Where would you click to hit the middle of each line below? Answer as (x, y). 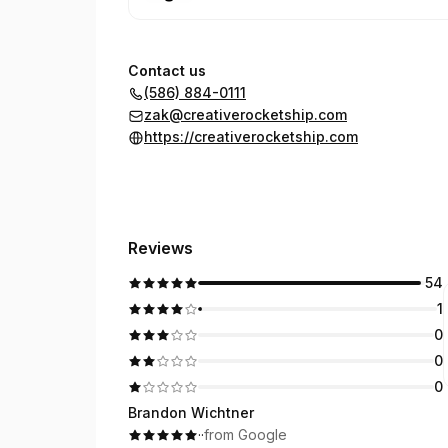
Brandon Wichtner (191, 412)
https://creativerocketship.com (251, 136)
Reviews (160, 248)
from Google (245, 434)
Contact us (167, 70)
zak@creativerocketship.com (245, 114)
